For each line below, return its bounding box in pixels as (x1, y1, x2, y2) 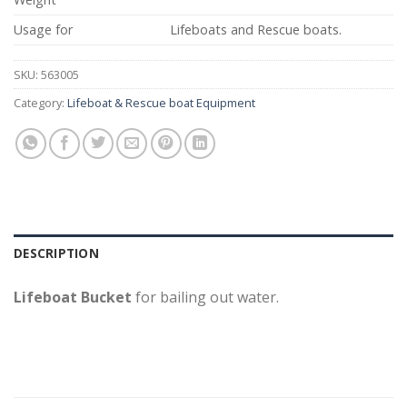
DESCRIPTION (14, 244, 99, 263)
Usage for (14, 21, 73, 38)
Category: (14, 94, 67, 111)
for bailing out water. (132, 287, 279, 308)
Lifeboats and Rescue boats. (170, 21, 342, 38)
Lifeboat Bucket (14, 287, 132, 308)
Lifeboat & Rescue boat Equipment (67, 94, 255, 111)
